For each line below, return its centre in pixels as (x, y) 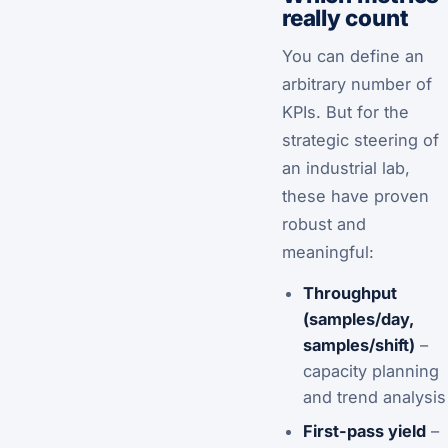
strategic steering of (360, 139)
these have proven (355, 195)
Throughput (349, 292)
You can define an (353, 55)
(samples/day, (358, 318)
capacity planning (370, 370)
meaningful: (328, 251)
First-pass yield (364, 430)
